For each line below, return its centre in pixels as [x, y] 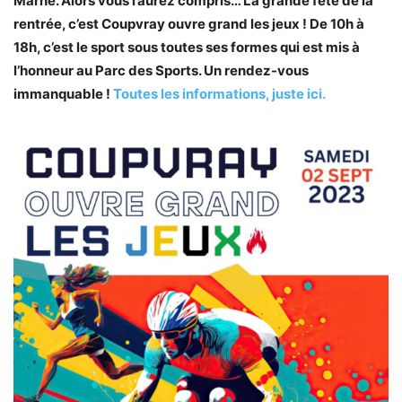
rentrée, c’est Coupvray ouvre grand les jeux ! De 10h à [189, 24]
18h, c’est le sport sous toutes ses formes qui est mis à [187, 48]
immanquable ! [63, 94]
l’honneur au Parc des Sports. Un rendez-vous [161, 71]
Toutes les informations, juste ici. [219, 94]
